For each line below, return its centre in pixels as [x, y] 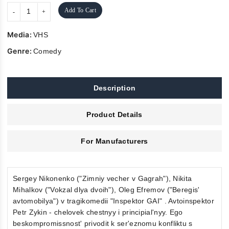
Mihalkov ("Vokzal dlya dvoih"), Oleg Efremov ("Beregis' [106, 189]
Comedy [47, 51]
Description [114, 88]
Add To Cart [80, 10]
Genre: [20, 51]
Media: [20, 34]
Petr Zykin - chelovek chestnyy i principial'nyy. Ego [98, 212]
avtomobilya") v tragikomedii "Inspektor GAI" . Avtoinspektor [113, 201]
